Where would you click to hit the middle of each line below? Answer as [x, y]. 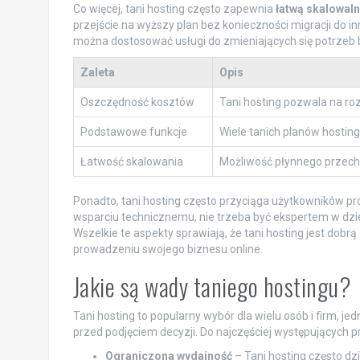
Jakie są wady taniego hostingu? [212, 287]
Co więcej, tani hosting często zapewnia [174, 9]
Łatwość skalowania [131, 162]
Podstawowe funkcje [133, 132]
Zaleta [97, 73]
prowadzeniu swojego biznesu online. [168, 250]
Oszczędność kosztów [137, 102]
